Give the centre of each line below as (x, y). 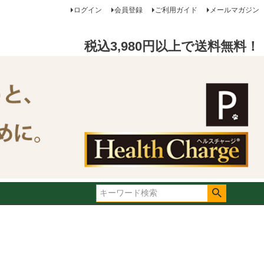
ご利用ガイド (176, 10)
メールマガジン (234, 10)
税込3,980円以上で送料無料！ (171, 47)
